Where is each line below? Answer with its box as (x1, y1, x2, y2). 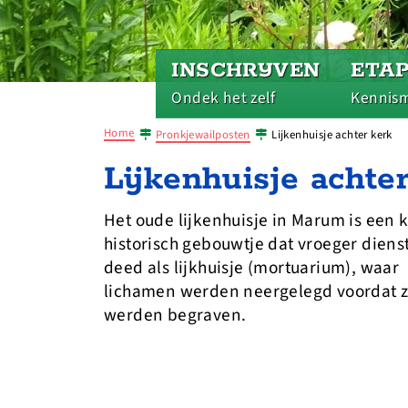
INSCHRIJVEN (171, 57, 321, 84)
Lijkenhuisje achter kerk (271, 127, 393, 143)
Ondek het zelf (171, 87, 275, 109)
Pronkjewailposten (156, 127, 250, 143)
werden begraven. (104, 302, 247, 328)
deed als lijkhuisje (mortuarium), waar (104, 255, 400, 280)
